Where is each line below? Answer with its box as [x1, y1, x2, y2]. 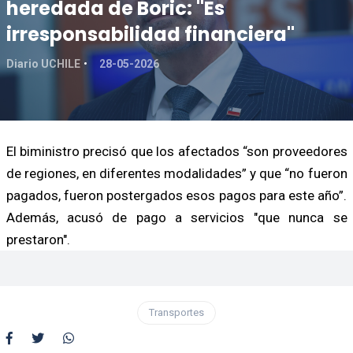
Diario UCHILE [6, 57, 80, 70]
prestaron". [6, 231, 70, 247]
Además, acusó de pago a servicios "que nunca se [6, 209, 347, 225]
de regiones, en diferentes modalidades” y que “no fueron [6, 165, 347, 181]
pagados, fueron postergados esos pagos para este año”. [6, 187, 347, 203]
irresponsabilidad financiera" [6, 20, 295, 47]
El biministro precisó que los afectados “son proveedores [6, 143, 347, 159]
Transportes [149, 306, 204, 318]
